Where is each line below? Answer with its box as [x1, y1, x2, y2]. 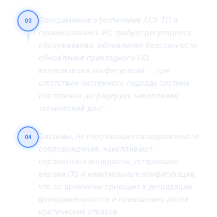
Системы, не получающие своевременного [39, 131, 200, 141]
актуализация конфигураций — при [39, 65, 170, 75]
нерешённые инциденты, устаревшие [39, 156, 178, 166]
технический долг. [39, 103, 107, 113]
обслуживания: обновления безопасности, [39, 40, 199, 50]
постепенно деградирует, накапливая [39, 91, 178, 100]
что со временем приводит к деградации [39, 182, 192, 191]
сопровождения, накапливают [39, 144, 153, 154]
